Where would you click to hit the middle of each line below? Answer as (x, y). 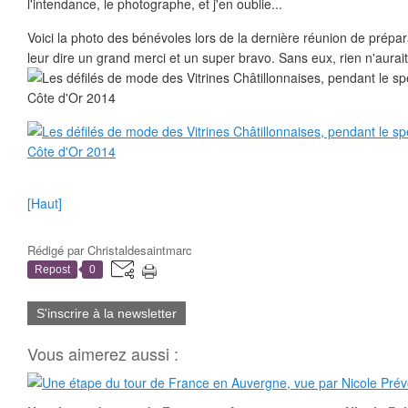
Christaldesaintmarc (140, 250)
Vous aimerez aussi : (103, 353)
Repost (52, 270)
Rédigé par (57, 250)
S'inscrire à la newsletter (107, 313)
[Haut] (45, 203)
